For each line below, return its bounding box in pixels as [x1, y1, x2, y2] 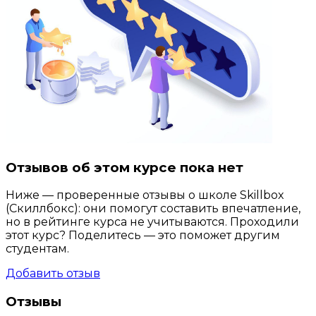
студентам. [6, 242, 69, 256]
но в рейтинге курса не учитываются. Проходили [6, 215, 299, 229]
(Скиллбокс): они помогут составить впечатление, [6, 202, 300, 216]
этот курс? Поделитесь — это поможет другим [6, 229, 280, 243]
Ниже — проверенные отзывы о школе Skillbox [6, 188, 284, 202]
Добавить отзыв [6, 267, 100, 281]
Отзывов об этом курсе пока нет [6, 159, 243, 176]
